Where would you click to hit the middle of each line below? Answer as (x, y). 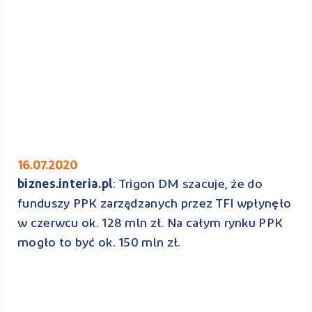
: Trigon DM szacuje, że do (188, 185)
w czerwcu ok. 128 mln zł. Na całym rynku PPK (150, 224)
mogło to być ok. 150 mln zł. (101, 244)
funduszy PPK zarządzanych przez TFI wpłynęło (155, 205)
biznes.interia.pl (65, 185)
